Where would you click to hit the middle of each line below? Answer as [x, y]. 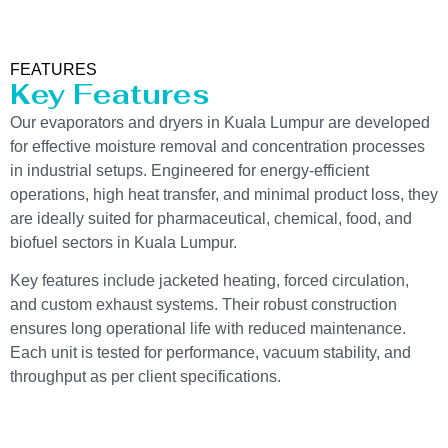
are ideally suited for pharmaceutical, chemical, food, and [211, 218]
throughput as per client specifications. [145, 377]
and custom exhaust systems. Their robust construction [203, 305]
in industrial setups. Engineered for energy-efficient [189, 170]
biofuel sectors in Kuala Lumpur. [123, 242]
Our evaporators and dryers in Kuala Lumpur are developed [220, 122]
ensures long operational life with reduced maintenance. [208, 329]
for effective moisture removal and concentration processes [217, 146]
